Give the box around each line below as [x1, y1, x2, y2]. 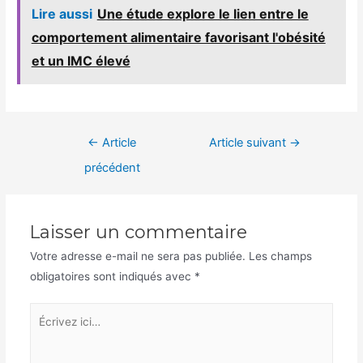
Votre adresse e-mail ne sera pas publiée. [29, 249, 246, 263]
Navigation [41, 130, 98, 144]
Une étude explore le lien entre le [96, 6, 309, 23]
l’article [41, 171, 79, 185]
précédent [83, 160, 140, 175]
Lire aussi [31, 6, 92, 23]
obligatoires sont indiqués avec [29, 269, 194, 283]
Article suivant [209, 135, 290, 150]
